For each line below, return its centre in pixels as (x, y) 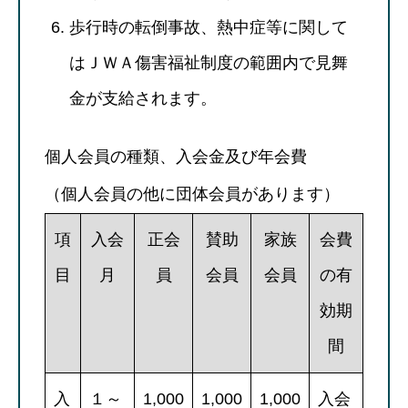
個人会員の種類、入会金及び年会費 (176, 156)
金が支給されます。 (143, 98)
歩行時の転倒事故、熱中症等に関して (209, 27)
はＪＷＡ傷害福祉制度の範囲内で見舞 (209, 62)
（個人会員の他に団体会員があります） (192, 194)
